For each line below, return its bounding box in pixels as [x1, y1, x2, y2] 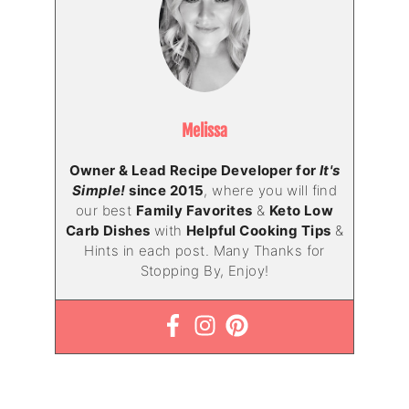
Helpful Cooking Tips [185, 221, 331, 239]
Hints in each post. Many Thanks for [84, 241, 325, 259]
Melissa [182, 120, 227, 141]
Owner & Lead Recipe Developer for [68, 161, 320, 179]
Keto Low [268, 201, 334, 219]
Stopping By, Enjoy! [140, 261, 269, 279]
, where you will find [204, 181, 338, 199]
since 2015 [125, 181, 204, 199]
